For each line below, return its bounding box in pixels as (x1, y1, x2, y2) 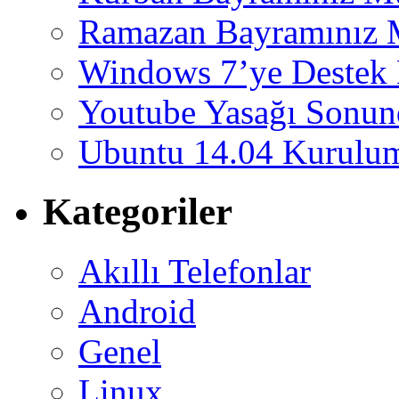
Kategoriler (43, 190, 232, 232)
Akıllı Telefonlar (78, 251, 311, 290)
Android (78, 291, 196, 330)
